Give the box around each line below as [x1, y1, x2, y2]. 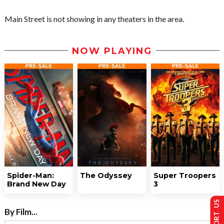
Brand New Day [7, 179, 66, 188]
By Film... [4, 206, 37, 217]
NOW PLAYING [72, 45, 152, 56]
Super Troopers [153, 170, 216, 180]
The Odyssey [80, 170, 132, 180]
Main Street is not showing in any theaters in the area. [4, 14, 184, 23]
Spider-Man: [7, 170, 54, 180]
